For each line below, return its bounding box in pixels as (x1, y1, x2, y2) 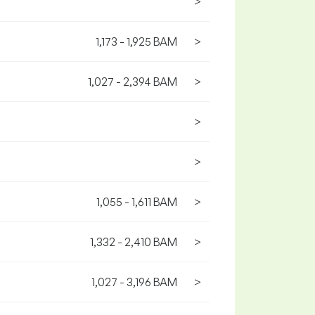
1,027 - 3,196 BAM (91, 275, 177, 289)
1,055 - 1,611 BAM (96, 195, 177, 209)
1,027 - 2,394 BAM (88, 75, 177, 89)
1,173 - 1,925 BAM (96, 34, 177, 49)
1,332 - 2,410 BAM (90, 235, 177, 249)
